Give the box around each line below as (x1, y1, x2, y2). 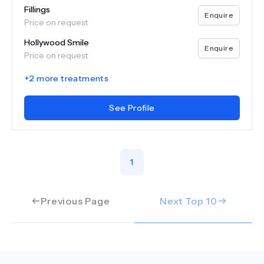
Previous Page (41, 195, 110, 207)
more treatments (34, 73, 109, 84)
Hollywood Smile (24, 37, 89, 48)
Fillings (24, 4, 50, 15)
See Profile (109, 103, 155, 113)
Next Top (160, 195, 206, 207)
